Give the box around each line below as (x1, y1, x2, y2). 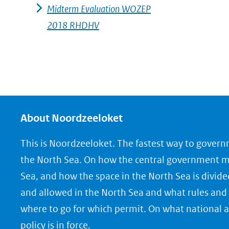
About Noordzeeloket (20, 112, 123, 125)
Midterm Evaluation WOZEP (47, 3, 151, 15)
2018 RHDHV (47, 19, 99, 31)
